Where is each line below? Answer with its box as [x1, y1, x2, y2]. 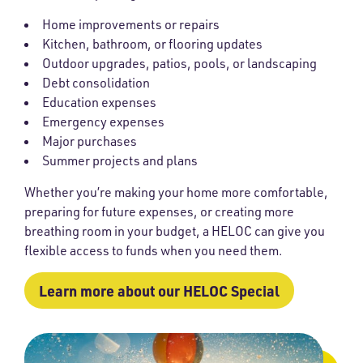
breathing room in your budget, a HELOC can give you [24, 222, 325, 239]
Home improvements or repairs [42, 15, 220, 32]
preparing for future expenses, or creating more [24, 203, 294, 220]
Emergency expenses [42, 113, 164, 130]
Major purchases [42, 132, 137, 149]
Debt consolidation [42, 74, 150, 91]
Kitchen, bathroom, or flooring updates [42, 35, 263, 52]
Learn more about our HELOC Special [39, 280, 280, 300]
